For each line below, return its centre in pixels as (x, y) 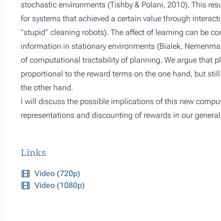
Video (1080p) (60, 185)
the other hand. (47, 88)
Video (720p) (57, 173)
